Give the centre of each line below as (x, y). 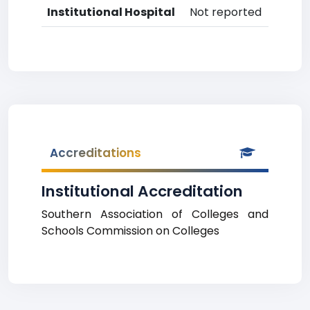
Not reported (226, 12)
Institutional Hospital (111, 12)
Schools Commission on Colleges (130, 231)
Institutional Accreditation (142, 191)
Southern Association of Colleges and (155, 214)
